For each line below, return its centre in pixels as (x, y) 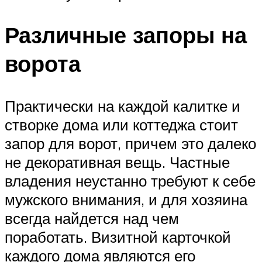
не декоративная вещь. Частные (117, 162)
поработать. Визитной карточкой (118, 237)
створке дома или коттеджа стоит (121, 125)
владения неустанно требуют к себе (130, 181)
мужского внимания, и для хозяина (126, 200)
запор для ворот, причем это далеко (130, 144)
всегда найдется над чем (92, 218)
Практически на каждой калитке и (123, 106)
